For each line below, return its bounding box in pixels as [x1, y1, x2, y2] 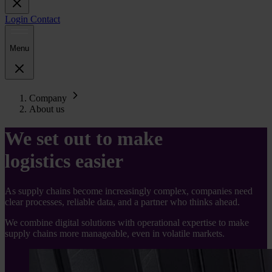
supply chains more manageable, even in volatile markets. [5, 228, 225, 239]
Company [29, 92, 67, 103]
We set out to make [5, 127, 163, 150]
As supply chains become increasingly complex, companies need [5, 185, 253, 196]
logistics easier [5, 150, 123, 172]
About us [29, 103, 64, 114]
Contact [30, 14, 60, 24]
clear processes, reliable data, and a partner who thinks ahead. [5, 196, 242, 207]
